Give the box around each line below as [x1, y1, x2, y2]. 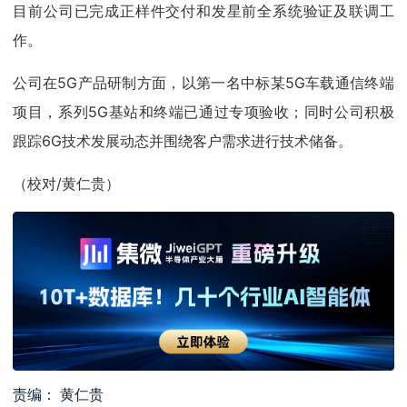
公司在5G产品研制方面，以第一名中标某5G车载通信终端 [13, 73, 394, 92]
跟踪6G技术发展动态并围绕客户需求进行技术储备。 [13, 131, 353, 150]
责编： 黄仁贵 [13, 386, 104, 402]
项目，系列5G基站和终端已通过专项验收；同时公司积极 [13, 102, 394, 121]
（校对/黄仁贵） [13, 174, 121, 193]
